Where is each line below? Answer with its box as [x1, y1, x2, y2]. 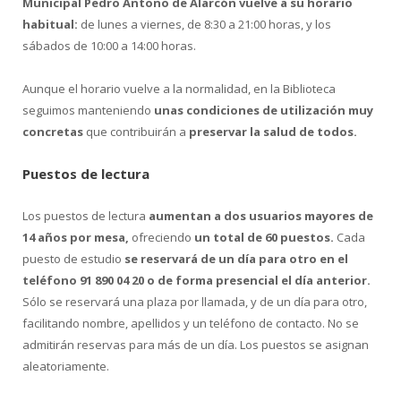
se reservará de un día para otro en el [124, 251, 348, 268]
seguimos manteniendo [22, 102, 151, 119]
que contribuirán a [83, 124, 189, 141]
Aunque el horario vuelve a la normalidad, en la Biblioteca [22, 81, 336, 98]
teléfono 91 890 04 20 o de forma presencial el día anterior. [22, 272, 371, 289]
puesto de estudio [22, 251, 124, 268]
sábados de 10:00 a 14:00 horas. [22, 38, 196, 54]
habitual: [22, 16, 78, 32]
